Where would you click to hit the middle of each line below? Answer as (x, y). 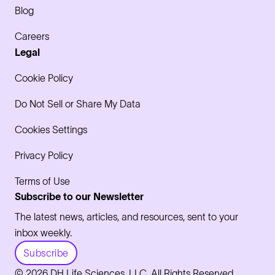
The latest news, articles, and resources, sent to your (126, 217)
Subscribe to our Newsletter (79, 197)
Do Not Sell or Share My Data (78, 104)
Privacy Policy (44, 156)
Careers (32, 37)
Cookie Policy (44, 78)
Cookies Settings (51, 130)
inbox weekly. (43, 233)
